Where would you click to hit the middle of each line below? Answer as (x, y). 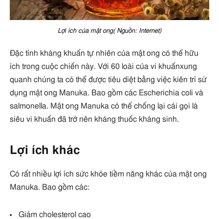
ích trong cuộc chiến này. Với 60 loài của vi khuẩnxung (103, 67)
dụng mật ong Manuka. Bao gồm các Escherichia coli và (107, 93)
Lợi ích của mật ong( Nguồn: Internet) (109, 31)
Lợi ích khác (45, 150)
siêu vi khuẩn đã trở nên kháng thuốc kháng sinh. (94, 120)
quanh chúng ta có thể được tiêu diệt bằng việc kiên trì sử (108, 80)
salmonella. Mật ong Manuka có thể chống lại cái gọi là (104, 106)
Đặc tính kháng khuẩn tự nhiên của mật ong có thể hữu (104, 54)
